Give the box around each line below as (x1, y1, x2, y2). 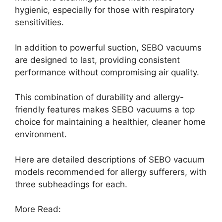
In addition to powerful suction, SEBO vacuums (15, 42, 202, 53)
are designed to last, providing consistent (15, 55, 180, 65)
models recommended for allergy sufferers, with (15, 166, 207, 177)
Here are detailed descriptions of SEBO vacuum (15, 154, 205, 165)
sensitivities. (15, 17, 64, 28)
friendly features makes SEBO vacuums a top (15, 105, 195, 115)
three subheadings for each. (15, 179, 127, 189)
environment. (15, 129, 67, 140)
